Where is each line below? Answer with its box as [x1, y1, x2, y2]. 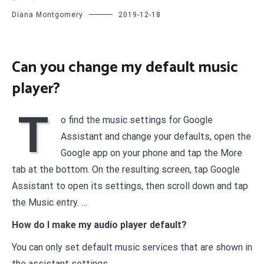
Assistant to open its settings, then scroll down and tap [12, 180, 248, 192]
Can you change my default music [12, 54, 238, 80]
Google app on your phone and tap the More [61, 147, 242, 159]
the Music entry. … [12, 197, 87, 209]
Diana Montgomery [12, 11, 83, 19]
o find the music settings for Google [61, 114, 213, 126]
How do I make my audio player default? [12, 219, 187, 231]
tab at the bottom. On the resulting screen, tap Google [12, 164, 240, 176]
